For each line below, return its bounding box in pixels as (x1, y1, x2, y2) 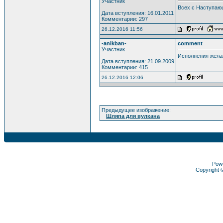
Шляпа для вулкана (106, 112, 160, 119)
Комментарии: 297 (102, 15, 148, 22)
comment (178, 40, 203, 46)
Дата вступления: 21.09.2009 (102, 58, 174, 64)
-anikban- (102, 40, 126, 46)
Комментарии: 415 (102, 64, 148, 70)
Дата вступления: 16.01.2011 (102, 9, 174, 16)
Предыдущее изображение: (102, 107, 171, 113)
